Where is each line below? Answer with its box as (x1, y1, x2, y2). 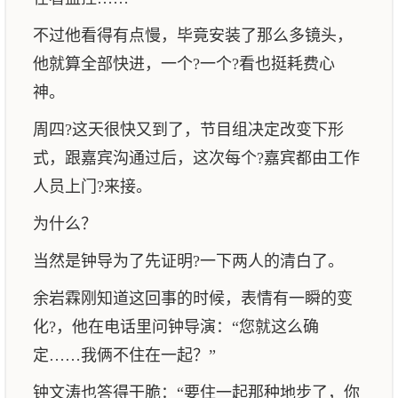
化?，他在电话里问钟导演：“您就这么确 (33, 318, 319, 336)
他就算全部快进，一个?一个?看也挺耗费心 (33, 55, 335, 73)
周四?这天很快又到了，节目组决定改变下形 (33, 121, 344, 139)
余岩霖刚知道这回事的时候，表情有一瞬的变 (33, 290, 353, 307)
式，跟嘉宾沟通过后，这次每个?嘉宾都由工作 (33, 149, 360, 167)
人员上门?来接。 (33, 178, 152, 195)
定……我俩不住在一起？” (33, 346, 216, 364)
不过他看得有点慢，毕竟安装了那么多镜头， (33, 27, 353, 44)
